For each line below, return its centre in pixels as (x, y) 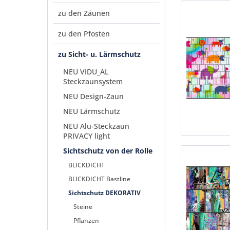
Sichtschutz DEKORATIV (104, 193)
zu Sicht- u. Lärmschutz (99, 54)
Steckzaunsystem (93, 81)
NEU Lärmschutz (92, 111)
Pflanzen (86, 221)
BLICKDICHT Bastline (99, 179)
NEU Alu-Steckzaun (96, 126)
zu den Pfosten (84, 34)
